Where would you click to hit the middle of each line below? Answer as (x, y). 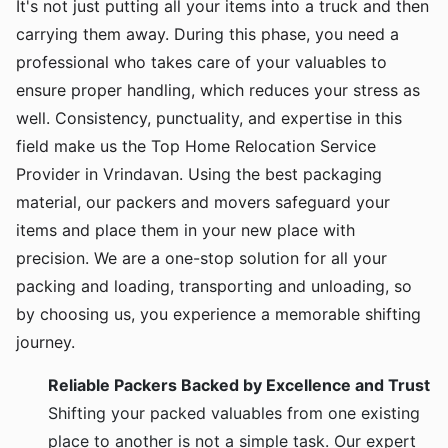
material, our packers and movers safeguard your (203, 202)
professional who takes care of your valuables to (201, 62)
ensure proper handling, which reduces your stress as (218, 90)
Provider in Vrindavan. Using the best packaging (199, 174)
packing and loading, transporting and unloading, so (214, 286)
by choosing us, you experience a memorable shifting (218, 314)
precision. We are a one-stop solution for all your (201, 258)
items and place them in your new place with (185, 230)
